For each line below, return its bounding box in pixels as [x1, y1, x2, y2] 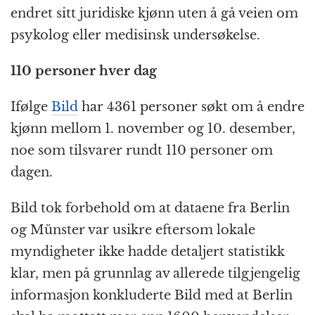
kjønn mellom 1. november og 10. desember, [11, 121, 295, 137]
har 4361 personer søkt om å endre [78, 99, 304, 115]
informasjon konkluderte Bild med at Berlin [11, 288, 292, 304]
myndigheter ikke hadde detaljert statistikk [11, 244, 285, 260]
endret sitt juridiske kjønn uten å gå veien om [11, 6, 298, 22]
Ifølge [11, 99, 51, 115]
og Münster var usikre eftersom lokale [11, 222, 255, 238]
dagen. [11, 165, 53, 181]
